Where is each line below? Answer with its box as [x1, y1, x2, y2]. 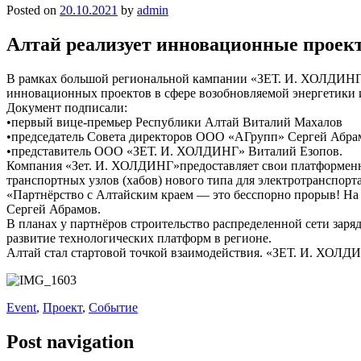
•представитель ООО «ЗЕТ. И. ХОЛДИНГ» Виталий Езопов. [6, 143, 342, 158]
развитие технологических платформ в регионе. [6, 230, 272, 245]
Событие [89, 300, 138, 314]
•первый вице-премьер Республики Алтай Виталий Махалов [6, 114, 342, 129]
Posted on [6, 2, 60, 17]
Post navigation [6, 330, 134, 352]
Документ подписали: [6, 100, 127, 114]
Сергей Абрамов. [6, 201, 101, 216]
